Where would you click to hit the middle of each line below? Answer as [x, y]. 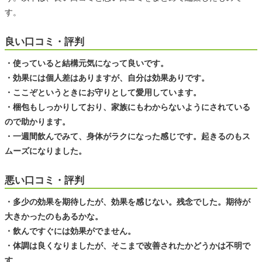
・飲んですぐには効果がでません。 [70, 231]
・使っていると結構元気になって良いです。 [87, 63]
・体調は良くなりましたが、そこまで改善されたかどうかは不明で [127, 245]
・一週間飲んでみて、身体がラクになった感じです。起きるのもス [127, 136]
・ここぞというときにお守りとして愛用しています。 [103, 92]
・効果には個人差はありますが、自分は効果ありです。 [107, 77]
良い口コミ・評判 [44, 42]
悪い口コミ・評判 [44, 180]
